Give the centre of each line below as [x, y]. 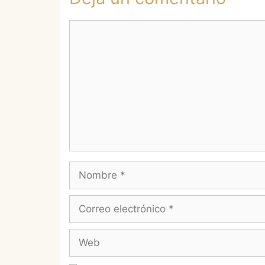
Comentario [96, 27]
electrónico [95, 217]
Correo [85, 202]
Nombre [88, 168]
